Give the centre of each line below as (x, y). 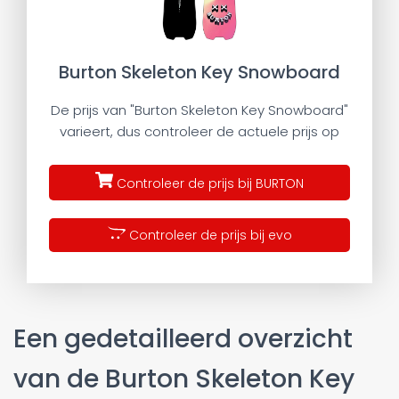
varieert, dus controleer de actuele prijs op (199, 131)
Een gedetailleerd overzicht (183, 338)
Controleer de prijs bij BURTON (208, 183)
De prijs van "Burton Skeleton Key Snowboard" (199, 110)
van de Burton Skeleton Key (184, 379)
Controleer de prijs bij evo (208, 235)
